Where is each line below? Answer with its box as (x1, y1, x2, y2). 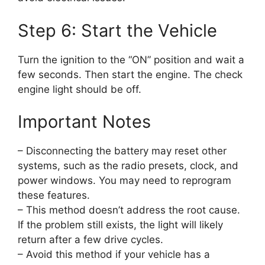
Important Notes (18, 111, 151, 132)
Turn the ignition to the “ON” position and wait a (18, 53, 244, 66)
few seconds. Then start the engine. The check (18, 68, 243, 80)
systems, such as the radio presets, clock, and (18, 160, 238, 172)
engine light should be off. (18, 83, 141, 95)
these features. (18, 189, 90, 202)
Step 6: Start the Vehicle (18, 20, 217, 41)
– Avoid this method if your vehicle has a (18, 248, 210, 261)
